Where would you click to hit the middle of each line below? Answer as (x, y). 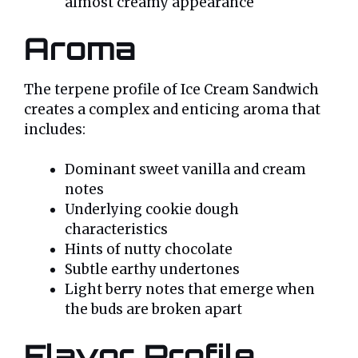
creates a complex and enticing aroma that (172, 109)
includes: (55, 129)
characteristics (116, 230)
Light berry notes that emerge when (190, 290)
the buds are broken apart (153, 310)
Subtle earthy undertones (152, 270)
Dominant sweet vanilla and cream (185, 170)
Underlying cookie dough (152, 210)
